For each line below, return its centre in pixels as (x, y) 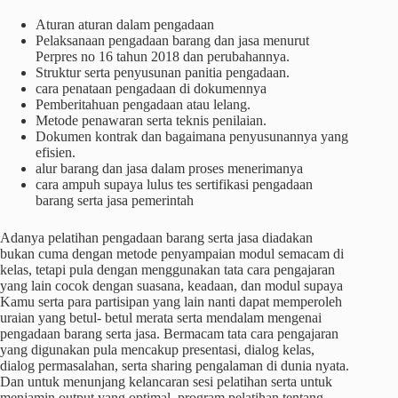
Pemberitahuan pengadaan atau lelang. (143, 104)
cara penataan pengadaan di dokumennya (151, 88)
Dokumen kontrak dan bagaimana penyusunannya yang (192, 136)
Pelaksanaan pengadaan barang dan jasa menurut (172, 40)
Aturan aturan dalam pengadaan (125, 24)
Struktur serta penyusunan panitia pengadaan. (163, 72)
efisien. (56, 152)
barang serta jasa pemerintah (115, 200)
